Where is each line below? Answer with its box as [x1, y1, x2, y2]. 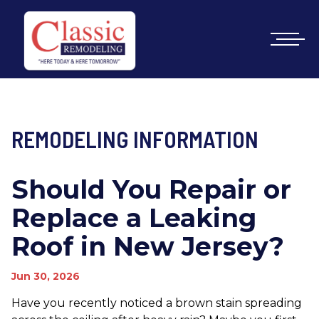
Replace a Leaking [11, 202, 256, 234]
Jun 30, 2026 [11, 270, 80, 283]
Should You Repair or [11, 174, 291, 205]
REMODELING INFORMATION [11, 125, 258, 152]
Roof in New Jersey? [11, 231, 284, 262]
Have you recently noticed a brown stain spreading [11, 296, 302, 310]
